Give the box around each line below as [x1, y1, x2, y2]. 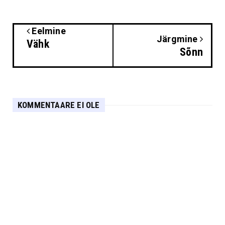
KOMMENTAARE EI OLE [18, 100, 100, 110]
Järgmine [156, 34, 200, 45]
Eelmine [30, 26, 66, 37]
